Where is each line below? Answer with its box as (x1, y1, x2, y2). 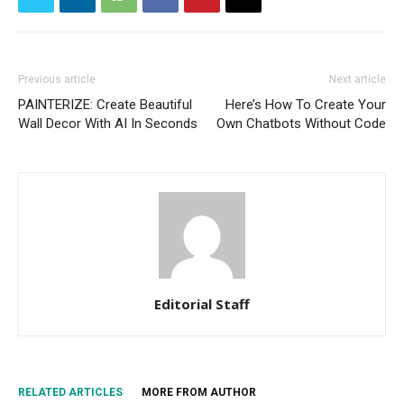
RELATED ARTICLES (18, 385, 123, 399)
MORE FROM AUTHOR (142, 385, 256, 399)
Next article (329, 72, 386, 86)
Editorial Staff (154, 294, 250, 313)
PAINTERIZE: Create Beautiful (18, 96, 192, 113)
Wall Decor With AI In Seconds (18, 115, 197, 132)
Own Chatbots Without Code (216, 115, 386, 132)
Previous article (18, 72, 96, 86)
